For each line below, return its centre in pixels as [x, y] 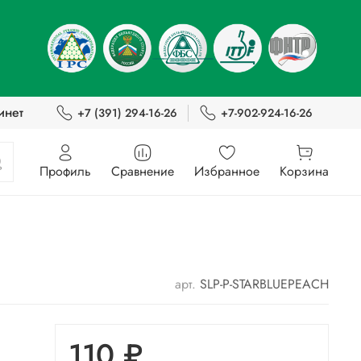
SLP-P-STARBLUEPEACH [264, 284]
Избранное [227, 171]
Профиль [65, 171]
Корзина [304, 171]
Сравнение [143, 171]
